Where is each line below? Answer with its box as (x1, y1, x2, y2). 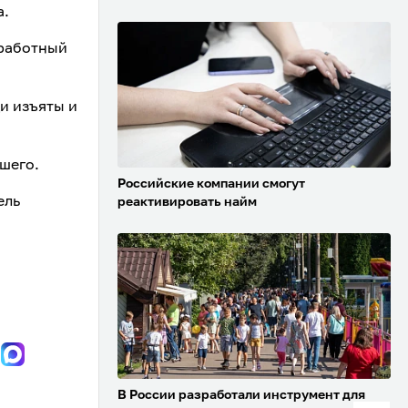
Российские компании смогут (117, 178, 305, 191)
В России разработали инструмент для (117, 389, 365, 403)
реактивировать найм (117, 196, 257, 209)
